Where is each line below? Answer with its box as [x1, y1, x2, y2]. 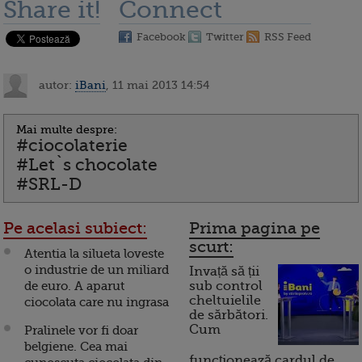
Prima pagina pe [189, 219, 320, 238]
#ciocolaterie [16, 136, 128, 156]
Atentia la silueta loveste [24, 246, 164, 262]
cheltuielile [189, 293, 261, 309]
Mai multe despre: [16, 123, 117, 137]
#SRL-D [16, 175, 82, 195]
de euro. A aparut [24, 279, 124, 294]
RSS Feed [264, 31, 311, 44]
